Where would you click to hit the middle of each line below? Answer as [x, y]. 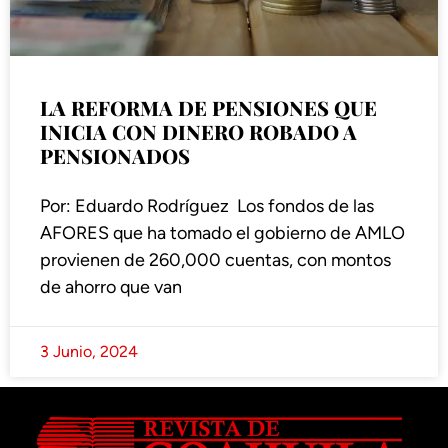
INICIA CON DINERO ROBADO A [198, 132]
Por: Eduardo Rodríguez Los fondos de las [207, 206]
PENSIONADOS [115, 156]
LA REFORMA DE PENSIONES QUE [208, 108]
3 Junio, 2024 [89, 352]
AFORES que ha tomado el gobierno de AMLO [222, 233]
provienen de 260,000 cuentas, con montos [215, 260]
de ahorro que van [111, 287]
